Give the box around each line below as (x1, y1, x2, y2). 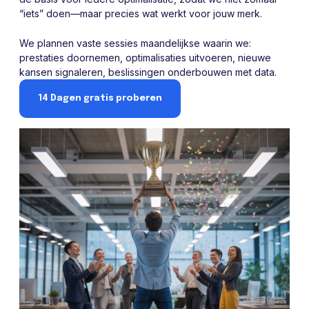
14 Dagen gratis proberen (38, 93, 162, 103)
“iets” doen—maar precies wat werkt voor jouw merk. (19, 7, 262, 19)
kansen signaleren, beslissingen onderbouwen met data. (19, 66, 277, 78)
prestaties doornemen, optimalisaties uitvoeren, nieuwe (19, 51, 271, 63)
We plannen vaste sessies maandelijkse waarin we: (19, 37, 251, 49)
